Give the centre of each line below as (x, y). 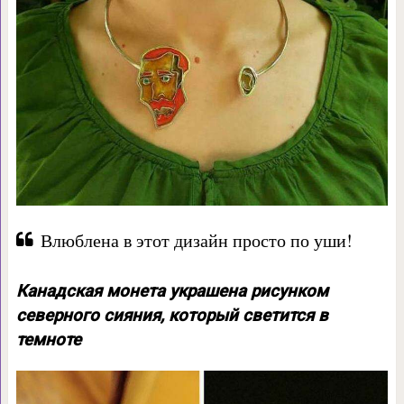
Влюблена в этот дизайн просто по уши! (196, 240)
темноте (48, 340)
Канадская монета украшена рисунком (172, 291)
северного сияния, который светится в (172, 315)
